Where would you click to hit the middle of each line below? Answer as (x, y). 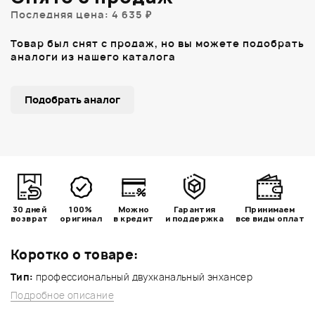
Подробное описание (63, 295)
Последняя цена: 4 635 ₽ (81, 14)
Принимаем (270, 209)
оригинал (81, 218)
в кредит (134, 218)
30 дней (30, 209)
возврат (30, 218)
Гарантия (194, 209)
